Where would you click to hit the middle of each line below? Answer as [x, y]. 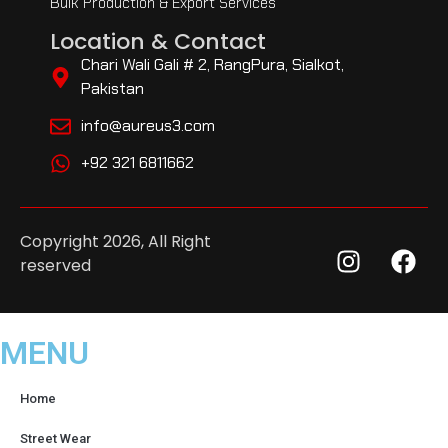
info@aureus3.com [148, 126]
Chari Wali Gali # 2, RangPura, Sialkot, [213, 65]
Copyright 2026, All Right [115, 242]
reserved [55, 266]
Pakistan [113, 89]
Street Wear [55, 438]
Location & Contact [158, 42]
